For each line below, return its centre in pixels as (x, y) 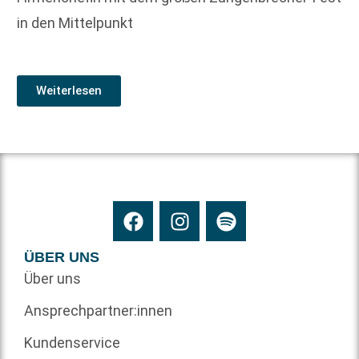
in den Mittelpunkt (75, 22)
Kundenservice (72, 343)
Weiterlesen (69, 91)
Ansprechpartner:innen (98, 311)
